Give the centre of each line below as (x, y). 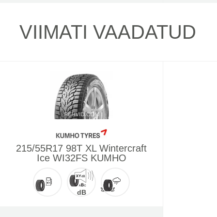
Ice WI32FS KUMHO (81, 158)
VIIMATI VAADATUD (108, 32)
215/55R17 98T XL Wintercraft (81, 148)
